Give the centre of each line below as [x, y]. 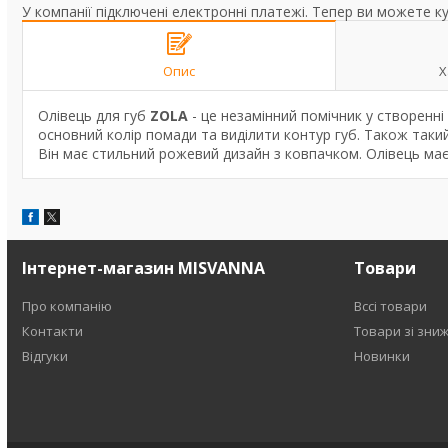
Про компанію [67, 306]
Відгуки [45, 356]
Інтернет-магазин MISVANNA [144, 268]
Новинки [381, 356]
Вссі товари [390, 306]
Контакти [53, 331]
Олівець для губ [94, 115]
